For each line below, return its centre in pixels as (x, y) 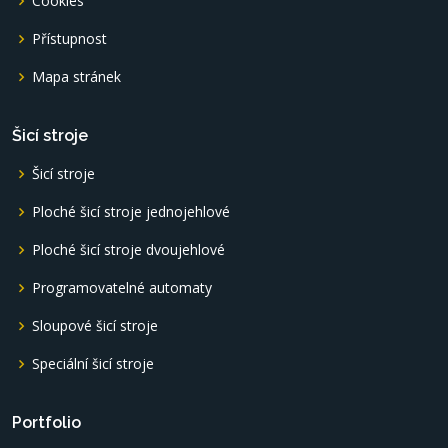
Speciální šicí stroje (93, 363)
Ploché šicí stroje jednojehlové (131, 211)
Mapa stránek (76, 76)
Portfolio (46, 422)
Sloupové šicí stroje (95, 325)
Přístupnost (69, 38)
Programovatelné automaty (122, 287)
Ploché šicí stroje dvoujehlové (128, 249)
